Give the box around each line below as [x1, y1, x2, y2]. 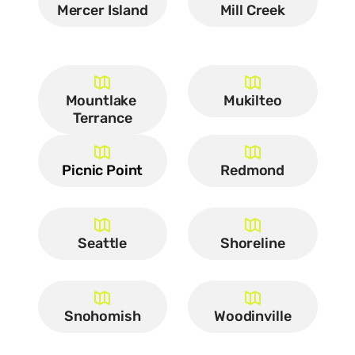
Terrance [72, 109, 132, 127]
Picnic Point [62, 162, 143, 179]
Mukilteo [223, 92, 282, 109]
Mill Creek [219, 2, 285, 19]
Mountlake [65, 92, 137, 109]
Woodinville [214, 307, 292, 325]
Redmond [220, 162, 285, 179]
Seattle [78, 235, 128, 252]
